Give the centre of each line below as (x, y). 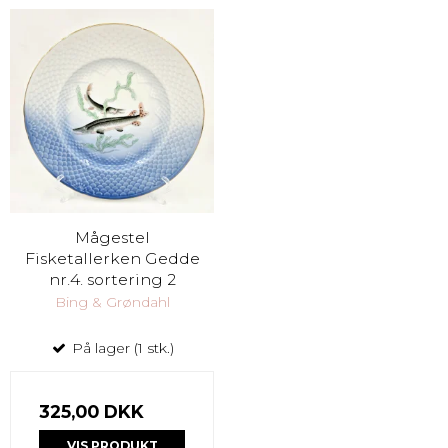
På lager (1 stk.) (121, 348)
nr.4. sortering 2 (112, 280)
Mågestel (112, 238)
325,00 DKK (91, 412)
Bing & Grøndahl (112, 302)
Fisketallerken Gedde (112, 259)
